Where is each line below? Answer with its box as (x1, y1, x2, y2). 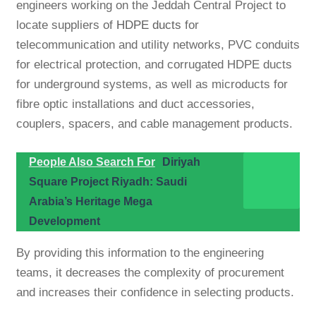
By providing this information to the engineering (16, 246, 264, 260)
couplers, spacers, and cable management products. (16, 117, 293, 131)
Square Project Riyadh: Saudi (28, 176, 187, 188)
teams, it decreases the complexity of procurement (16, 266, 284, 280)
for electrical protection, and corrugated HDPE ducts (16, 58, 292, 72)
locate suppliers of (16, 18, 116, 32)
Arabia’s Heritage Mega (28, 195, 152, 208)
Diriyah (162, 156, 200, 169)
